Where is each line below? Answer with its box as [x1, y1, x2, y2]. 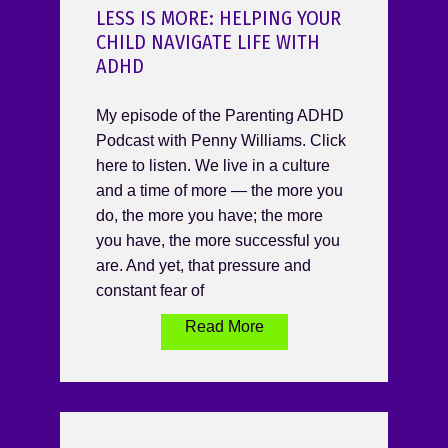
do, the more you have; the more [96, 207, 323, 225]
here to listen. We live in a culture [96, 157, 330, 175]
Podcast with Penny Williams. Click [96, 132, 346, 150]
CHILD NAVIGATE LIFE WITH [96, 30, 320, 55]
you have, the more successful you [96, 232, 340, 250]
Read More [184, 318, 264, 336]
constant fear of [96, 282, 204, 300]
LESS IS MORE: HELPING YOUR [96, 6, 341, 31]
